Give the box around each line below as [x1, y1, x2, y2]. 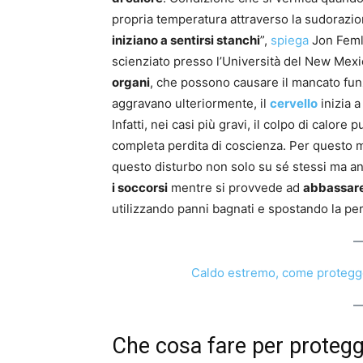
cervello [270, 96, 318, 112]
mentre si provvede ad [168, 180, 303, 196]
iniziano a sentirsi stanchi [112, 32, 260, 49]
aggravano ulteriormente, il [112, 96, 270, 112]
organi [112, 75, 150, 91]
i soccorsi [112, 180, 168, 196]
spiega [271, 32, 309, 49]
